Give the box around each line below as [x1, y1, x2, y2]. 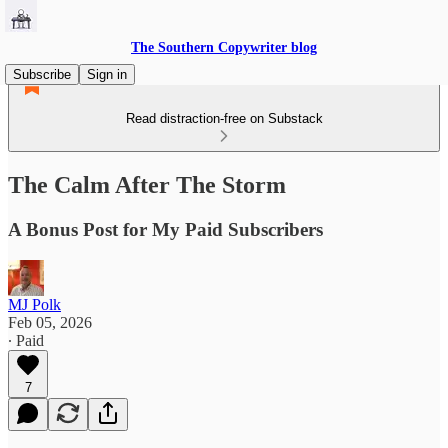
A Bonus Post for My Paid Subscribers [8, 218, 323, 240]
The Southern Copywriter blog [131, 40, 317, 55]
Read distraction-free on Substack [125, 111, 323, 126]
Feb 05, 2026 [8, 313, 92, 331]
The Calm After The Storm [8, 171, 286, 198]
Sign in [87, 67, 127, 82]
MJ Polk [8, 295, 61, 313]
